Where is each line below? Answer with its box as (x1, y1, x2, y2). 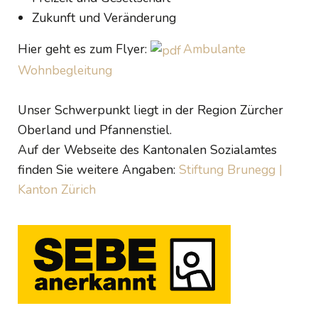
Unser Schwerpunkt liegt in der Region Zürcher (18, 101, 283, 119)
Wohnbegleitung (18, 61, 112, 79)
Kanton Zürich (18, 180, 96, 198)
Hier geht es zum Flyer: (18, 40, 150, 57)
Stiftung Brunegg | (179, 160, 283, 178)
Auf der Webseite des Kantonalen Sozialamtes (18, 141, 277, 158)
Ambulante (183, 40, 246, 57)
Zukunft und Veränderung (32, 9, 176, 26)
